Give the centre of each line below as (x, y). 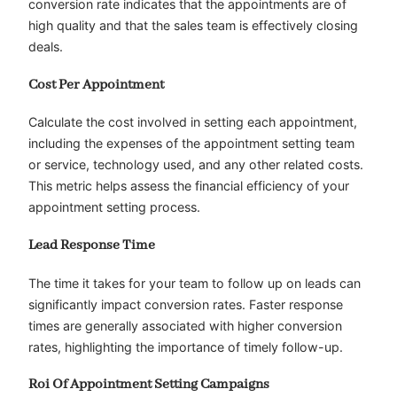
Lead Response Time (92, 245)
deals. (46, 46)
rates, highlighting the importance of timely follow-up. (186, 346)
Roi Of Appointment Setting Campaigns (149, 385)
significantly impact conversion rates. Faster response (186, 304)
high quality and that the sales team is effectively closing (193, 25)
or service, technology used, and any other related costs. (196, 165)
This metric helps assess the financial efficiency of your (189, 186)
